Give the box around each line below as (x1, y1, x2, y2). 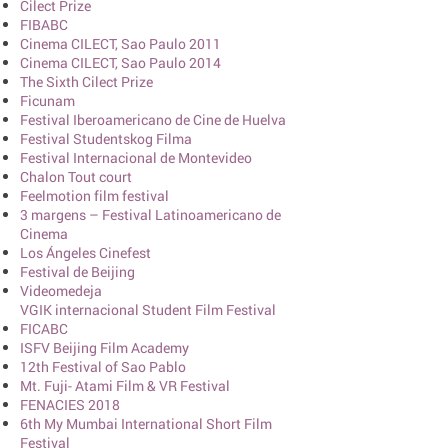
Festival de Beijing (20, 262, 135, 281)
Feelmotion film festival (20, 186, 169, 205)
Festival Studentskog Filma (20, 129, 192, 148)
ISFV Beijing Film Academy (20, 338, 189, 357)
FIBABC (20, 15, 68, 34)
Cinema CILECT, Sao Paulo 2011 (20, 34, 221, 53)
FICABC (20, 319, 68, 338)
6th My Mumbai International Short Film (20, 414, 272, 433)
